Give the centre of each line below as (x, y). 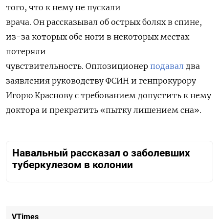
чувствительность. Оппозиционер (78, 66)
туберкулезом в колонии (73, 165)
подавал (167, 66)
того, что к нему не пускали (63, 8)
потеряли (26, 52)
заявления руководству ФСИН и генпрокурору (101, 81)
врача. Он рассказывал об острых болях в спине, (104, 22)
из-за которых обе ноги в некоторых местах (98, 37)
